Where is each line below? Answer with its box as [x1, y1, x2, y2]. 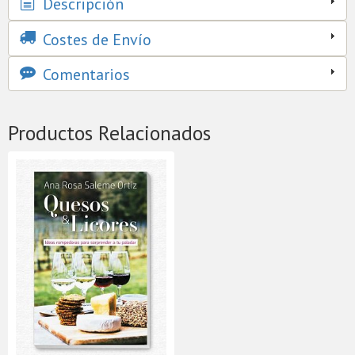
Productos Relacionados [8, 120, 211, 147]
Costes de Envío [39, 29, 151, 50]
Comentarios [39, 64, 130, 86]
